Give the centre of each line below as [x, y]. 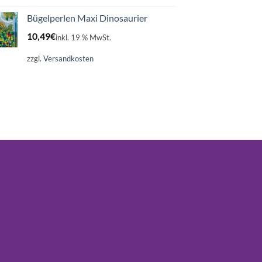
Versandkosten [68, 58]
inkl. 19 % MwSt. [83, 37]
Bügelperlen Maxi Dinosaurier [87, 18]
